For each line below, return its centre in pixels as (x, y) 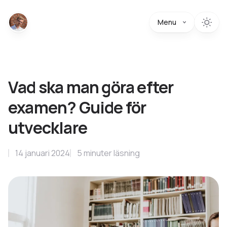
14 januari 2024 (43, 153)
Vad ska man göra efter (91, 87)
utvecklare (48, 128)
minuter (98, 153)
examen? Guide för (77, 107)
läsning (126, 153)
